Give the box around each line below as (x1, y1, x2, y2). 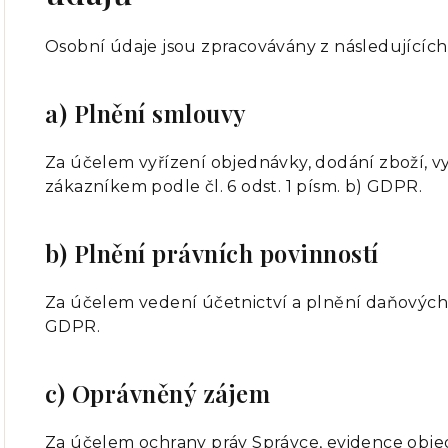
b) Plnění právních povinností (45, 237, 379, 269)
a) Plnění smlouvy (45, 97, 247, 129)
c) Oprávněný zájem (45, 377, 270, 409)
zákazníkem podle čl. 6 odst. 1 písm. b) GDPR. (45, 177, 422, 196)
